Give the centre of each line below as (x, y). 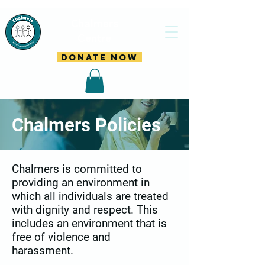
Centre (95, 38)
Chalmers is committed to (77, 169)
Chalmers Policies (86, 125)
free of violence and (61, 237)
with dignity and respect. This (85, 209)
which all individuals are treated (90, 196)
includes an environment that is (89, 223)
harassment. (44, 250)
